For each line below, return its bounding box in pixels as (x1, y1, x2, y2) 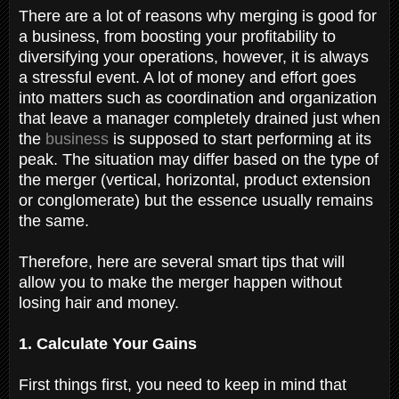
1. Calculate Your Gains (19, 334, 201, 353)
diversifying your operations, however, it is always (19, 47, 369, 66)
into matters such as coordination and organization (19, 88, 377, 107)
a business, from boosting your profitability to (19, 27, 336, 45)
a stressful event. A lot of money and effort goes (19, 68, 356, 86)
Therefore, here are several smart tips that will (19, 252, 345, 271)
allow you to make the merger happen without (19, 273, 342, 291)
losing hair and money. (19, 293, 183, 312)
